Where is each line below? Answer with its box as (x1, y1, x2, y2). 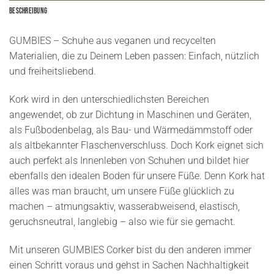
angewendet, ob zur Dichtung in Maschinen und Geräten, (9, 108, 251, 120)
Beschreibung (9, 6, 48, 16)
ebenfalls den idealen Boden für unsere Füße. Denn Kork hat (9, 169, 265, 182)
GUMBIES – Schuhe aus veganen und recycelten (9, 34, 216, 46)
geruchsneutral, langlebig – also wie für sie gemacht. (9, 215, 235, 228)
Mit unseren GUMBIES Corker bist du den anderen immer (9, 243, 251, 256)
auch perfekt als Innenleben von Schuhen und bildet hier (9, 154, 249, 166)
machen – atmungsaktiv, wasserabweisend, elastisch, (9, 200, 240, 212)
